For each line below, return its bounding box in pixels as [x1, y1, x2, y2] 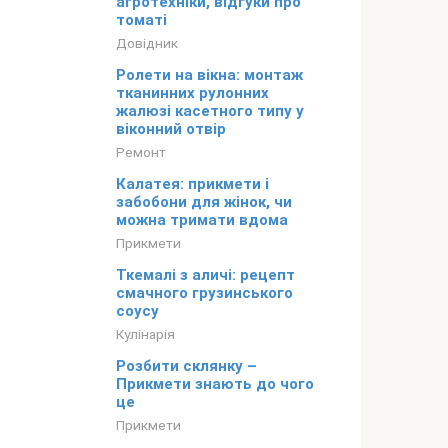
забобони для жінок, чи [116, 193, 292, 212]
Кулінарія [116, 326, 175, 343]
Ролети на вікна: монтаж [116, 66, 303, 85]
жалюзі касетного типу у [116, 102, 304, 121]
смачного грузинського [116, 284, 293, 303]
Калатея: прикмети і [116, 175, 269, 194]
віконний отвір [116, 120, 226, 139]
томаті [116, 11, 167, 30]
